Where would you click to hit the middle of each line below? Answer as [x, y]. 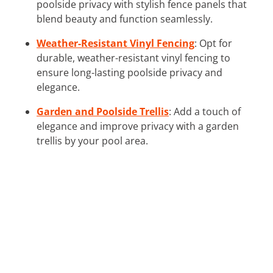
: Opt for [213, 43]
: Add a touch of [205, 111]
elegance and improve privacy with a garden [138, 126]
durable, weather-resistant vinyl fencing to [133, 58]
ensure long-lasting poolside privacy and [129, 72]
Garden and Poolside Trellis [103, 111]
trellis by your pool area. [92, 140]
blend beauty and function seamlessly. [125, 19]
